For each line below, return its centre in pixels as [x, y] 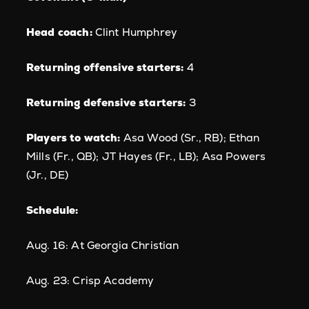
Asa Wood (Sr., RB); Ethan [191, 138]
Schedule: [52, 210]
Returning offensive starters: [105, 67]
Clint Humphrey [136, 32]
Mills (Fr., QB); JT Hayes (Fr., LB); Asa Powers [146, 156]
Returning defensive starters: [106, 102]
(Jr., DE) [48, 175]
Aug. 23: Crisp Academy [90, 280]
